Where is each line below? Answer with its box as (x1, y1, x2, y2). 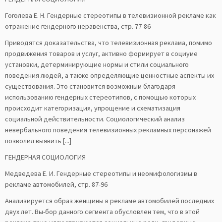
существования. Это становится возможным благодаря (5, 82, 175, 91)
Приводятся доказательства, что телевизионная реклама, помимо (5, 38, 212, 47)
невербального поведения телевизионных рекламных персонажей (5, 125, 211, 134)
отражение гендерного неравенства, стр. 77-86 (5, 22, 151, 31)
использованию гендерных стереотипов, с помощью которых (5, 93, 196, 102)
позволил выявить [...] (5, 136, 71, 145)
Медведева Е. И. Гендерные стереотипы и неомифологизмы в (5, 169, 197, 178)
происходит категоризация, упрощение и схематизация (5, 104, 180, 112)
